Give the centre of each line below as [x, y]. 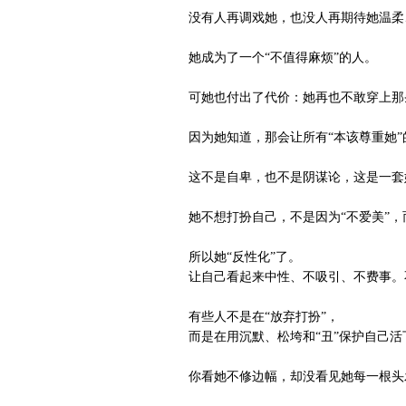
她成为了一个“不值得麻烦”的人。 [270, 58]
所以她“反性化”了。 [232, 257]
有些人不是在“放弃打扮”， [251, 317]
